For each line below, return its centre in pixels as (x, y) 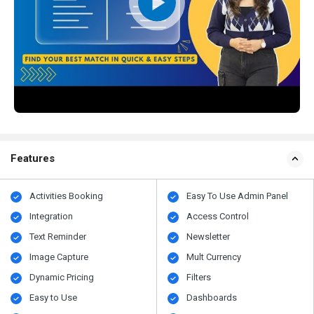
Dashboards (212, 298)
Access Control (218, 217)
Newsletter (209, 237)
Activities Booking (67, 196)
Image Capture (59, 257)
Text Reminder (58, 237)
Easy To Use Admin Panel (238, 196)
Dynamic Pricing (62, 278)
